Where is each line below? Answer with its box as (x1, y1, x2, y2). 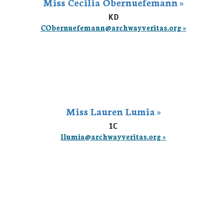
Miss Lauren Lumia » (65, 104, 161, 118)
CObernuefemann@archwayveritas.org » (40, 22, 186, 32)
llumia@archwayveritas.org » (61, 131, 166, 141)
